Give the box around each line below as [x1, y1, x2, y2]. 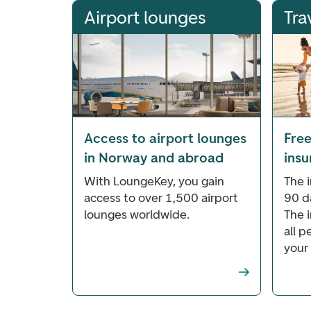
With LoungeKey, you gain [84, 173, 224, 189]
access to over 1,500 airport [84, 190, 238, 205]
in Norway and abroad [84, 149, 224, 166]
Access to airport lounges [84, 129, 246, 146]
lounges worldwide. [84, 206, 190, 222]
